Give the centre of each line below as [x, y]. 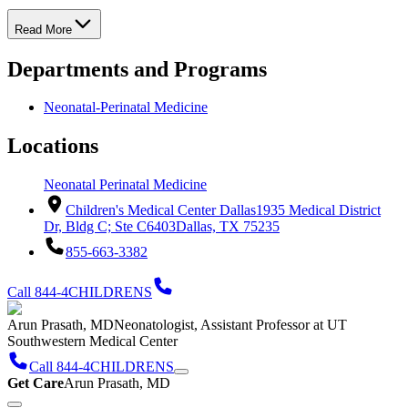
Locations [53, 146]
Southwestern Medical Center [92, 342]
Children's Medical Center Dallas [161, 210]
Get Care [36, 383]
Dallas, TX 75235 [228, 227]
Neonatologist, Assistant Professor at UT [230, 325]
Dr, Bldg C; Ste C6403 [110, 227]
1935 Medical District [318, 210]
